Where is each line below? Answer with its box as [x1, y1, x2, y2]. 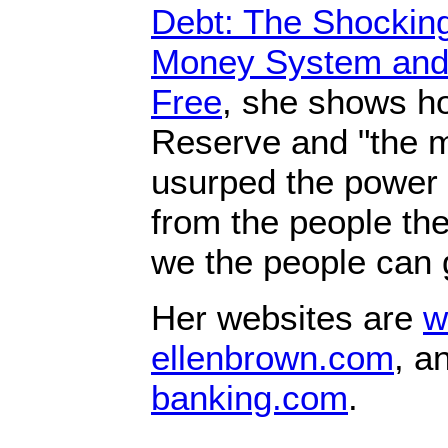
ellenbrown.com [151, 338, 394, 377]
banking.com [151, 378, 348, 417]
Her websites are [151, 298, 423, 337]
